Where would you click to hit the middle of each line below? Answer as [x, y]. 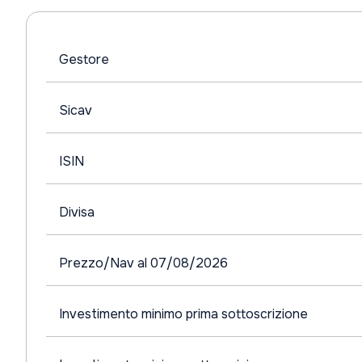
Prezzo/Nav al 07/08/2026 [143, 263]
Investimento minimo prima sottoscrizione [183, 314]
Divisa [77, 212]
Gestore [84, 59]
